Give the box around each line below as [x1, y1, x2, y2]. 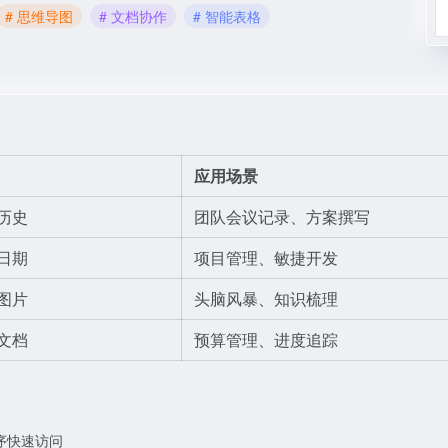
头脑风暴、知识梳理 [194, 287, 338, 310]
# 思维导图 [5, 5, 73, 26]
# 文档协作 [99, 5, 167, 26]
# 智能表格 [193, 5, 261, 26]
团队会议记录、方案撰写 [194, 205, 370, 228]
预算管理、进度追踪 [194, 328, 338, 351]
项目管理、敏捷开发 [194, 246, 338, 269]
